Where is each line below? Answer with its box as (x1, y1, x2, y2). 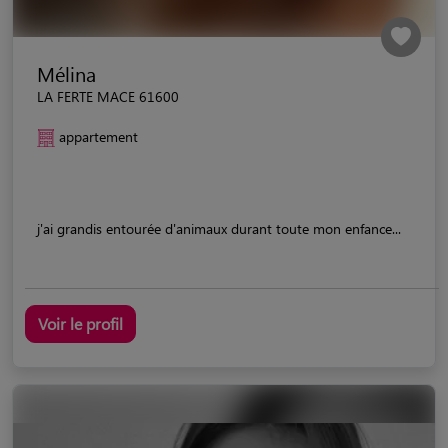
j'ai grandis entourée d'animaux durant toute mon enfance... (37, 218, 401, 238)
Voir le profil (38, 312, 123, 334)
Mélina (37, 59, 96, 87)
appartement (59, 126, 138, 146)
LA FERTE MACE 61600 (37, 86, 179, 106)
